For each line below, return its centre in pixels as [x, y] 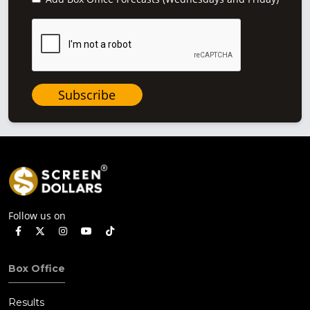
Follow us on [37, 216]
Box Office [37, 269]
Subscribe [87, 94]
